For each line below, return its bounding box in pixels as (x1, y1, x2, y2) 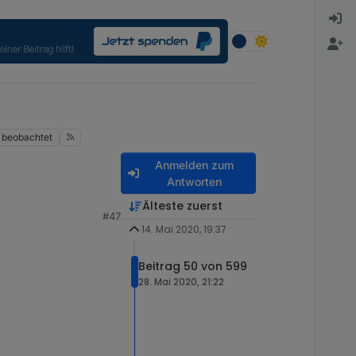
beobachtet (2, 131, 53, 144)
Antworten (166, 175, 222, 189)
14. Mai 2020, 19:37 (141, 222, 226, 237)
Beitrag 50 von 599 (138, 257, 247, 274)
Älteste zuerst (141, 198, 222, 215)
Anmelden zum (154, 158, 234, 172)
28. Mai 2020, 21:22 (138, 274, 224, 288)
